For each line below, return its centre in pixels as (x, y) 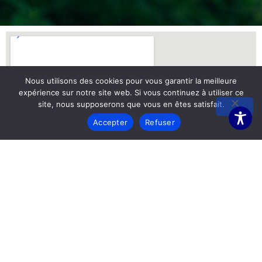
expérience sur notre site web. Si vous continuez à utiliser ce (131, 92)
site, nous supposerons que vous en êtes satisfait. (131, 104)
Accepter (111, 122)
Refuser (160, 122)
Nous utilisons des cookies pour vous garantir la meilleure (131, 81)
